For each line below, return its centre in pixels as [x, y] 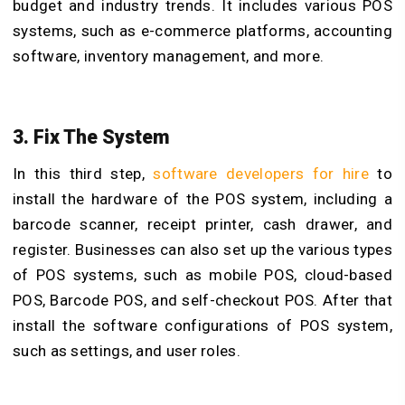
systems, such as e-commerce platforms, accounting [202, 30]
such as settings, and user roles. [127, 351]
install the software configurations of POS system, [202, 326]
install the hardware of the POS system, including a [202, 199]
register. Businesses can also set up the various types [202, 250]
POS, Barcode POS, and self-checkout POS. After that [202, 301]
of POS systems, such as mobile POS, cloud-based [202, 275]
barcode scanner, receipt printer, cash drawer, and [202, 225]
